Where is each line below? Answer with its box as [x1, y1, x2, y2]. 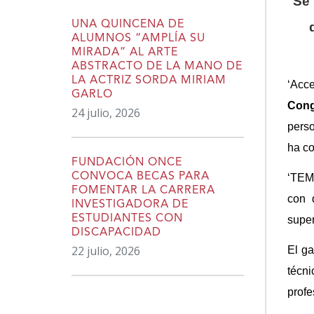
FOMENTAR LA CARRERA [71, 184, 215, 196]
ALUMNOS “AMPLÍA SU [71, 32, 205, 44]
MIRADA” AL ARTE [71, 46, 178, 58]
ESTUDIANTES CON [71, 212, 183, 224]
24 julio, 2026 [71, 104, 140, 121]
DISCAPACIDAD [71, 226, 161, 238]
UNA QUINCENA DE [71, 18, 184, 30]
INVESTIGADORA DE [71, 198, 189, 210]
